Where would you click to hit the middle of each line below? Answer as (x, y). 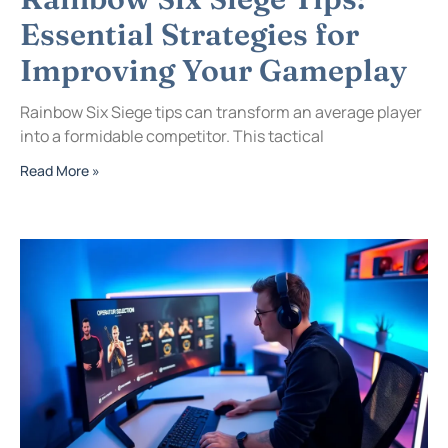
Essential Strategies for (189, 34)
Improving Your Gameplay (213, 70)
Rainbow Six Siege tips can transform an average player (221, 111)
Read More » (60, 170)
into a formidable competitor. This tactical (172, 135)
